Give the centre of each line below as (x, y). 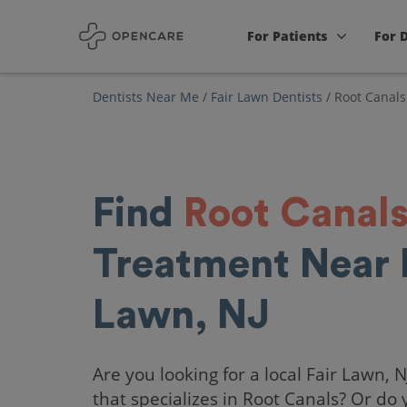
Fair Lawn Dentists (267, 97)
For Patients (288, 36)
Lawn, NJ (181, 315)
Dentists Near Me (146, 97)
